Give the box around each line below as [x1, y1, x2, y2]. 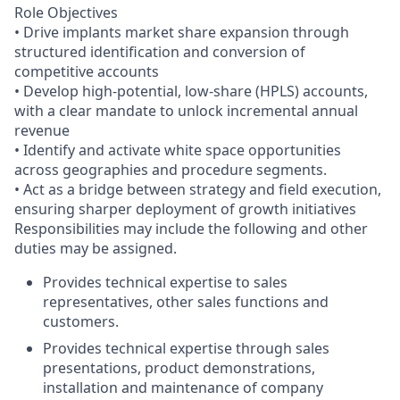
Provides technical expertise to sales [43, 272, 287, 292]
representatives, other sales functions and [43, 292, 329, 312]
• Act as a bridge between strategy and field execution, [14, 179, 381, 199]
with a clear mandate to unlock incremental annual [14, 101, 358, 121]
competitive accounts [14, 62, 159, 81]
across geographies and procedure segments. [14, 160, 327, 179]
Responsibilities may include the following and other [14, 219, 368, 238]
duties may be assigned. [14, 238, 177, 258]
